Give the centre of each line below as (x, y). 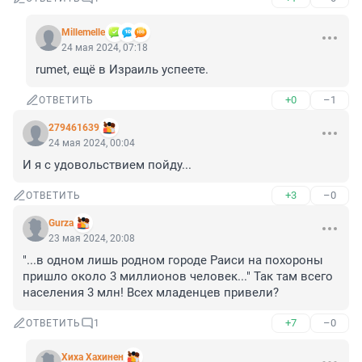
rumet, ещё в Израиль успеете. (122, 70)
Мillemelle (83, 33)
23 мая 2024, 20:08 (92, 239)
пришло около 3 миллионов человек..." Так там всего (178, 277)
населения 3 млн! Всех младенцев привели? (151, 293)
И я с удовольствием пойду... (107, 165)
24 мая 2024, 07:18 (105, 48)
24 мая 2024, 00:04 (92, 143)
